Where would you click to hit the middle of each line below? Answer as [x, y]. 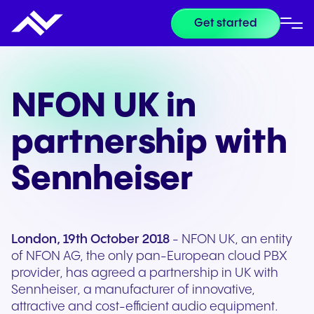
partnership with [149, 143]
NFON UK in [104, 107]
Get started [226, 23]
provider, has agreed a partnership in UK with [145, 273]
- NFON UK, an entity [231, 239]
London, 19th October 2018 [90, 239]
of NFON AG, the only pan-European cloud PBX [149, 256]
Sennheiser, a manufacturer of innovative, [133, 290]
